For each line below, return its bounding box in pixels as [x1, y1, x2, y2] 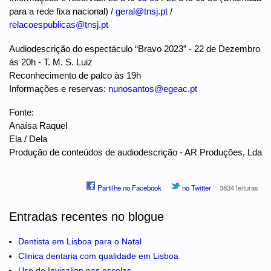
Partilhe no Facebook [96, 183, 162, 193]
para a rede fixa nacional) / [9, 5, 116, 16]
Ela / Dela [9, 134, 47, 145]
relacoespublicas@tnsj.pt [9, 19, 108, 30]
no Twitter [180, 183, 211, 193]
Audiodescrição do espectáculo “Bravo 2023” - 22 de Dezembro [9, 43, 260, 54]
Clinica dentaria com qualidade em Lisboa [18, 251, 178, 261]
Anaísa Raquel [9, 120, 70, 131]
